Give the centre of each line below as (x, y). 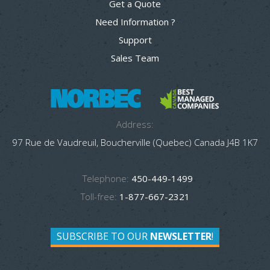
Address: (135, 124)
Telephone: (105, 178)
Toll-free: (99, 196)
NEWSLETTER (181, 236)
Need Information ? (135, 21)
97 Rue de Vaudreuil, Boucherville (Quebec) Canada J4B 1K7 (135, 142)
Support (135, 39)
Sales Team (135, 58)
